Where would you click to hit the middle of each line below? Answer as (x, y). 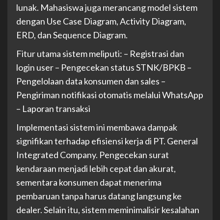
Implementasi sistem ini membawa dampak (97, 127)
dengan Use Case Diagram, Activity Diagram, (101, 21)
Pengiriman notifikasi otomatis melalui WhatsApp (110, 95)
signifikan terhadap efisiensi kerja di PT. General (107, 141)
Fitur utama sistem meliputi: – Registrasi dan (100, 54)
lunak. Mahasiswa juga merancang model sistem (107, 8)
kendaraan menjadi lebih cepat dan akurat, (96, 169)
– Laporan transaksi (53, 109)
